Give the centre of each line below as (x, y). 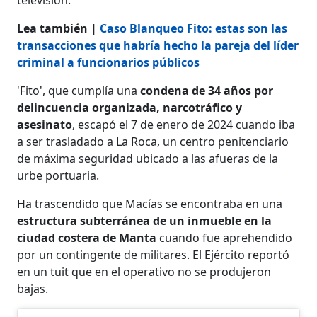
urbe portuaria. (58, 175)
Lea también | (59, 28)
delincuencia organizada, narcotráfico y (130, 107)
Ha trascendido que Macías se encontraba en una (150, 203)
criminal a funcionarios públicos (109, 62)
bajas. (33, 288)
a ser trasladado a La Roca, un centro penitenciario (153, 141)
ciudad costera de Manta (88, 237)
